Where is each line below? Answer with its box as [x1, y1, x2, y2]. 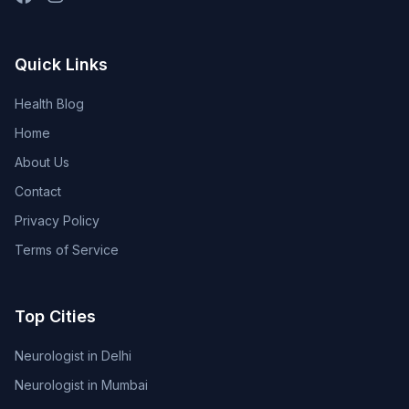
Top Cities [15, 307, 96, 326]
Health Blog [15, 96, 84, 111]
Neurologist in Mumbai [15, 377, 148, 393]
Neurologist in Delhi [15, 348, 131, 363]
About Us [15, 154, 69, 170]
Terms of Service [15, 242, 119, 257]
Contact [15, 184, 61, 199]
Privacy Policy [15, 213, 100, 228]
